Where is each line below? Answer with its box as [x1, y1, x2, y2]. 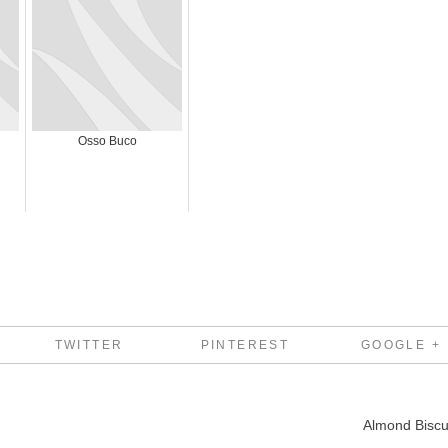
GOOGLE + [360, 338, 442, 352]
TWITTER [54, 338, 124, 352]
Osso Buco [77, 134, 137, 148]
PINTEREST [200, 338, 290, 352]
